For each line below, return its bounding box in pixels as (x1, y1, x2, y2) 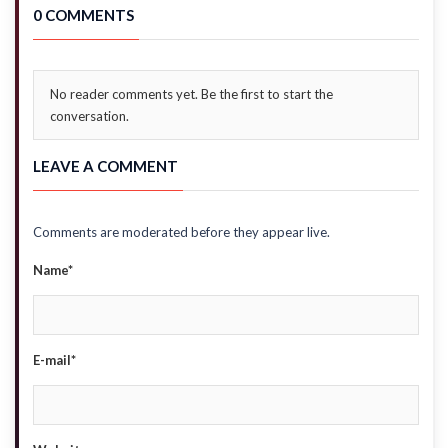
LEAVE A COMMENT (33, 157, 178, 175)
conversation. (50, 108, 129, 124)
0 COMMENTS (33, 6, 134, 24)
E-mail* (33, 352, 76, 368)
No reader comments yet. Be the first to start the (50, 86, 333, 102)
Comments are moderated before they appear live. (33, 224, 330, 240)
